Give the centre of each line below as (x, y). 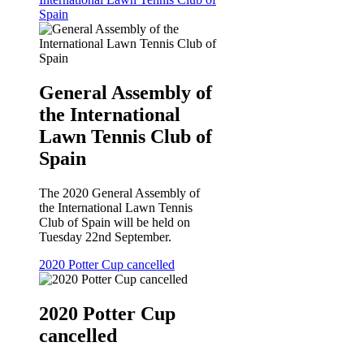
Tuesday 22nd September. (105, 237)
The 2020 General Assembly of (119, 193)
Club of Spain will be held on (115, 223)
